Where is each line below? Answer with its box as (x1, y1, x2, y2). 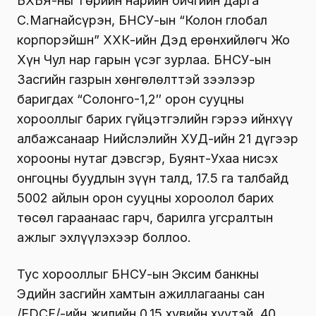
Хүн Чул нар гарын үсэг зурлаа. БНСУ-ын (17, 51, 271, 67)
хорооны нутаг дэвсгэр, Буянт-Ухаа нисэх (17, 150, 278, 166)
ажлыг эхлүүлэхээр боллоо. (17, 229, 191, 245)
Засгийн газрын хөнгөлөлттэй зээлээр (17, 71, 255, 87)
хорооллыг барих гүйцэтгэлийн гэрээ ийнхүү (17, 111, 293, 126)
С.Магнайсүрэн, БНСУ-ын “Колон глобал (17, 12, 267, 28)
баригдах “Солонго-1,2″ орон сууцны (17, 91, 244, 107)
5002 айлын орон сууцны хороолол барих (17, 190, 274, 205)
